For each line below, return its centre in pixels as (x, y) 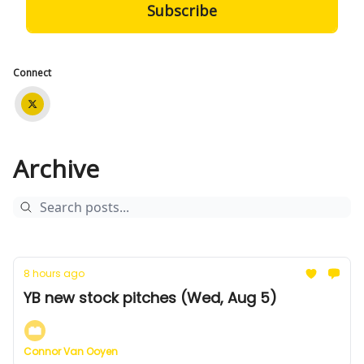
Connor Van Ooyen (71, 351)
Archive (56, 169)
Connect (32, 73)
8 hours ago (54, 273)
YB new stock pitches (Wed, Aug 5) (150, 298)
